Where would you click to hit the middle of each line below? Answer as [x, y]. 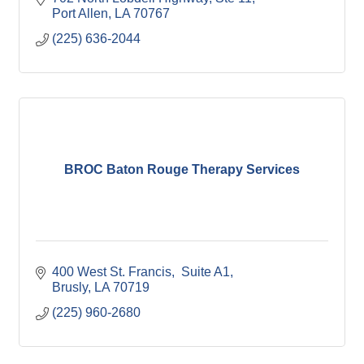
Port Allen [80, 13]
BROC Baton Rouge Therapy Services [182, 169]
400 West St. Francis [112, 272]
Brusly [70, 287]
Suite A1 [204, 272]
